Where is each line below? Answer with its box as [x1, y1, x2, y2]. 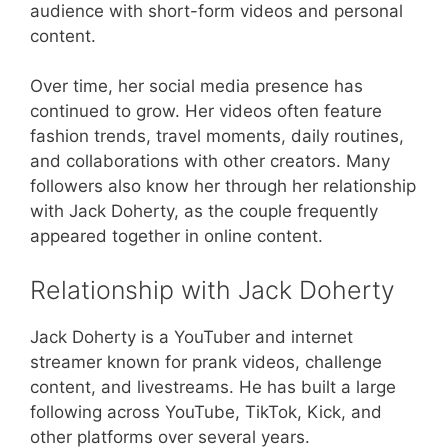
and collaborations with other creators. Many [30, 151, 390, 172]
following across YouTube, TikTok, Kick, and [30, 401, 382, 422]
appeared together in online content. [30, 226, 323, 247]
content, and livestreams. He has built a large [30, 376, 396, 397]
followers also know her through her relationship [30, 176, 416, 197]
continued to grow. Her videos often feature [30, 101, 382, 122]
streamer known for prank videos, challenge [30, 351, 382, 372]
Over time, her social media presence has [30, 76, 363, 97]
